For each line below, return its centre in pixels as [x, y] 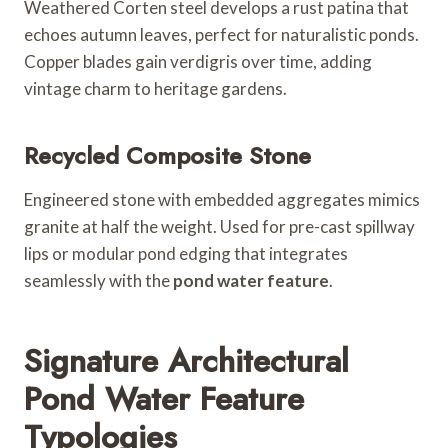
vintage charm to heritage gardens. [155, 88]
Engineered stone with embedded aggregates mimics [222, 199]
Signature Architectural [186, 360]
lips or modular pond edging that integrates [186, 253]
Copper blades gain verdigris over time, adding [198, 61]
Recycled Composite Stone [167, 155]
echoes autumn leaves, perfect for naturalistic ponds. [221, 34]
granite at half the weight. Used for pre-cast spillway [219, 226]
